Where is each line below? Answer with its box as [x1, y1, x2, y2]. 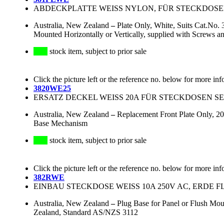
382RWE [33, 173, 64, 182]
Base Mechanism [33, 119, 87, 128]
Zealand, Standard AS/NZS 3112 [33, 208, 138, 217]
